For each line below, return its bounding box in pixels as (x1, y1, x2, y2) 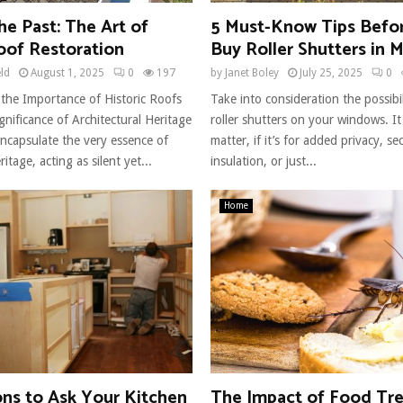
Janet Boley (225, 66, 279, 79)
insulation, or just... (210, 153, 317, 168)
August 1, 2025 (31, 66, 104, 79)
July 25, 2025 (300, 66, 363, 79)
